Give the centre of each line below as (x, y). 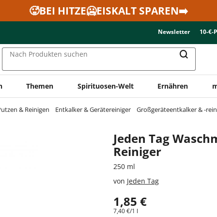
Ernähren (173, 86)
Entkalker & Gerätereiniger (93, 109)
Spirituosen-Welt (105, 86)
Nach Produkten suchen (49, 54)
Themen (40, 86)
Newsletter (174, 32)
